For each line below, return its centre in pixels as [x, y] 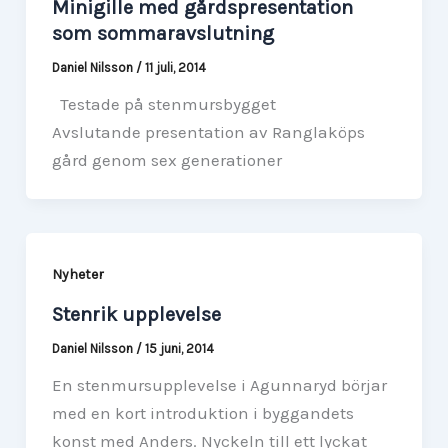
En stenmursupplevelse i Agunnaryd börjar [219, 385]
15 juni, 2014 [179, 349]
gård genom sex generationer [166, 159]
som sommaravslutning [162, 33]
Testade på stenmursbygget [163, 103]
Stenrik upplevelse [136, 315]
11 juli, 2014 [175, 67]
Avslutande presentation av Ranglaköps [208, 131]
